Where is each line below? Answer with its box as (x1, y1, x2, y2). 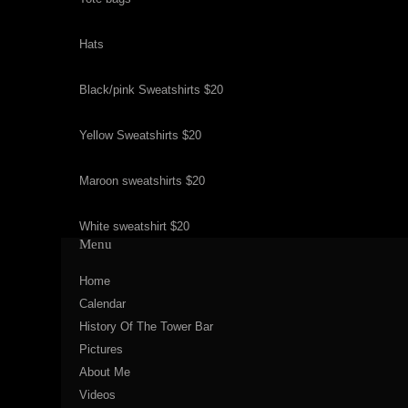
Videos (79, 388, 116, 402)
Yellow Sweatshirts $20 (79, 128, 201, 142)
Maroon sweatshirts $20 (79, 174, 205, 188)
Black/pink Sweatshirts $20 (79, 83, 223, 97)
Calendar (79, 297, 126, 311)
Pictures (79, 342, 123, 356)
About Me (79, 365, 130, 379)
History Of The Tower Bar (79, 320, 213, 333)
